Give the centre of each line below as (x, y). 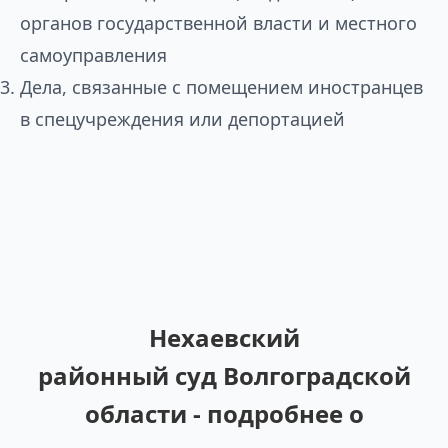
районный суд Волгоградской (224, 375)
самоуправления (93, 55)
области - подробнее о (224, 413)
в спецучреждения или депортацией (182, 119)
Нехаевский (224, 337)
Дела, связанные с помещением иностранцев (221, 87)
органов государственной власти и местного (218, 23)
